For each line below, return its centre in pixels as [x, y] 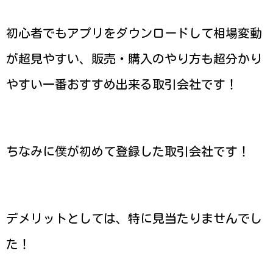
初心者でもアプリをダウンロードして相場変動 [134, 33]
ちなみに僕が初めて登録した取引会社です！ [128, 151]
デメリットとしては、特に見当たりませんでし [134, 218]
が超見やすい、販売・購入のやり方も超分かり [134, 58]
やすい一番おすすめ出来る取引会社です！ [122, 84]
